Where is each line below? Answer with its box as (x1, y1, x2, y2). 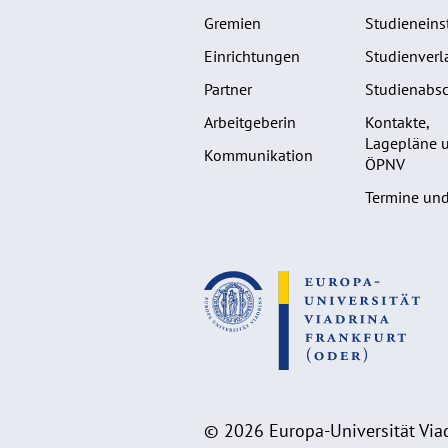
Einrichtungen (204, 45, 300, 66)
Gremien (204, 12, 261, 33)
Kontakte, (364, 111, 429, 132)
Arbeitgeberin (204, 111, 296, 132)
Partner (204, 78, 252, 99)
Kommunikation (204, 144, 313, 165)
